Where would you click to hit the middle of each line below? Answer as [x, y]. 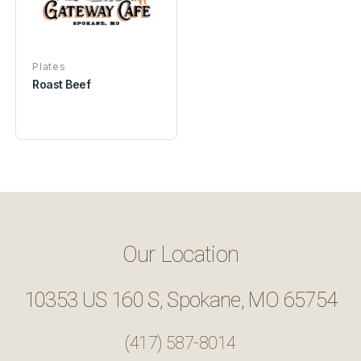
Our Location [180, 254]
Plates [49, 66]
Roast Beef [62, 84]
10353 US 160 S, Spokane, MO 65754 [180, 299]
